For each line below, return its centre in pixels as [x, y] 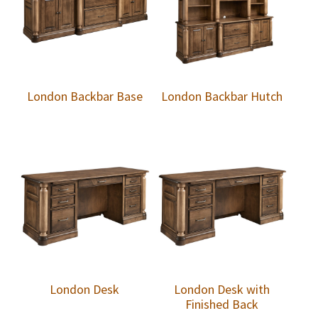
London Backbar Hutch [222, 97]
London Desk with [222, 290]
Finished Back [222, 305]
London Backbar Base [84, 97]
